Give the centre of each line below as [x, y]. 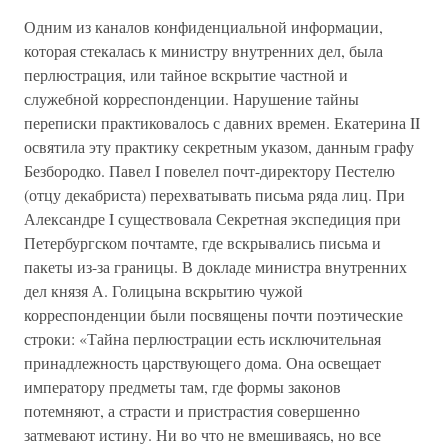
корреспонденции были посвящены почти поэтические [213, 314]
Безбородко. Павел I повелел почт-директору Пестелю [209, 170]
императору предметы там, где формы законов [182, 386]
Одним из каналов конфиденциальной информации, [203, 26]
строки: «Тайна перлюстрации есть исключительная [202, 338]
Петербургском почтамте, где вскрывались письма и [202, 242]
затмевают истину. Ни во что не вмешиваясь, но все [202, 434]
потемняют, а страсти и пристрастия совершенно [192, 410]
